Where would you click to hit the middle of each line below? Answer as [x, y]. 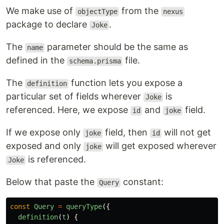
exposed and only [45, 146]
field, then [126, 132]
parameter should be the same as [116, 47]
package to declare [48, 24]
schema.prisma [95, 61]
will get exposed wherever [160, 146]
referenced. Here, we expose [68, 110]
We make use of [41, 11]
